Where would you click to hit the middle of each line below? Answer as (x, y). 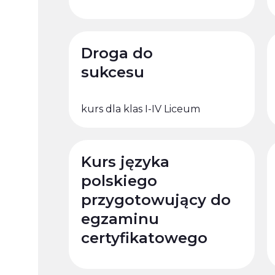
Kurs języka (125, 161)
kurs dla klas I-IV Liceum (141, 109)
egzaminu (120, 219)
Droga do (117, 53)
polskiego (119, 180)
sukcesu (113, 72)
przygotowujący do (156, 199)
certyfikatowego (144, 238)
